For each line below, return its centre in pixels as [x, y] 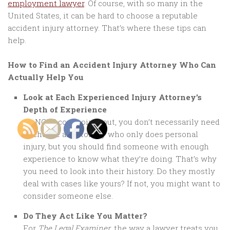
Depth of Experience [65, 110]
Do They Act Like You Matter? [85, 216]
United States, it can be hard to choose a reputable [103, 16]
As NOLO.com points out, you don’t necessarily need [121, 122]
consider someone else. [68, 196]
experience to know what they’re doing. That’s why [120, 159]
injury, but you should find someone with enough [116, 147]
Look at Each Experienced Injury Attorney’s [112, 97]
